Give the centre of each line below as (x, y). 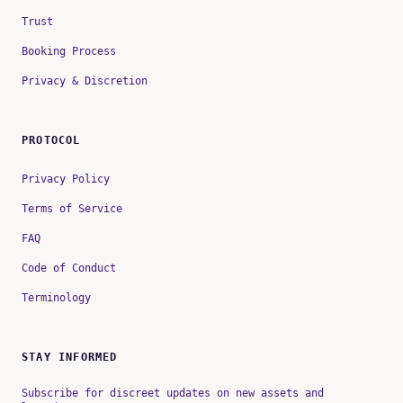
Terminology (56, 298)
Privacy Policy (66, 179)
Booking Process (69, 52)
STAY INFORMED (70, 358)
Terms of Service (72, 209)
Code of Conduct (69, 269)
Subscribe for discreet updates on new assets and (173, 394)
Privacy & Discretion (85, 81)
